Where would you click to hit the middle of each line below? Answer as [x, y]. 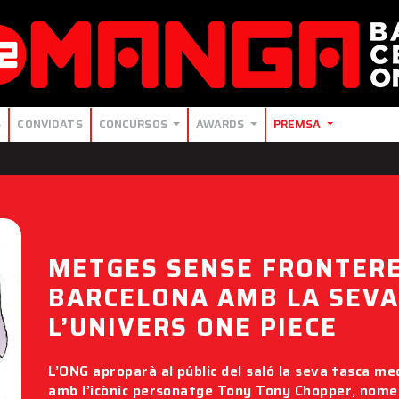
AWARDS [221, 125]
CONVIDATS [50, 125]
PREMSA [298, 125]
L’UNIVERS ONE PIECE [193, 327]
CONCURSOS [134, 125]
